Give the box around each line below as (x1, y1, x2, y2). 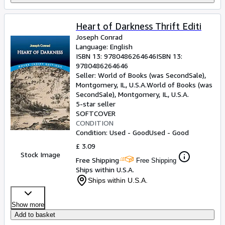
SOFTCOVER (76, 109, 116, 118)
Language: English (76, 42, 133, 51)
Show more (12, 201, 44, 208)
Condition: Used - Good (76, 128, 149, 137)
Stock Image (20, 150, 60, 159)
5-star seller (76, 99, 116, 108)
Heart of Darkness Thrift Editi (76, 21, 201, 32)
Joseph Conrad (76, 33, 123, 41)
